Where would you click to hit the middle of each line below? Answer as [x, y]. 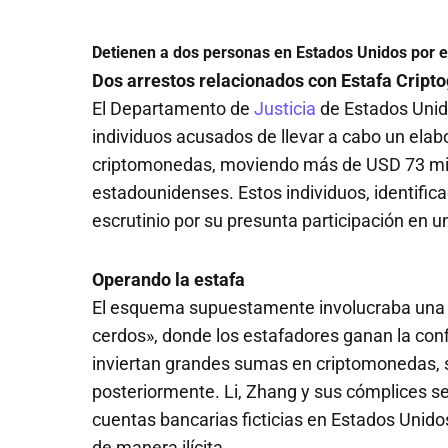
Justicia [285, 108]
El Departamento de [173, 108]
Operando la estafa [168, 280]
